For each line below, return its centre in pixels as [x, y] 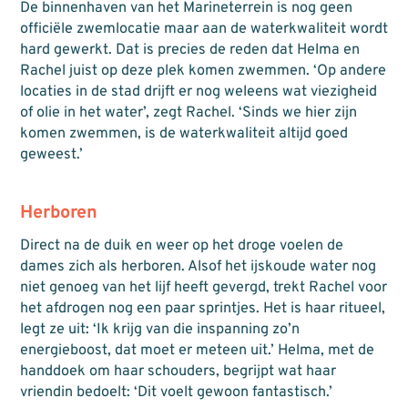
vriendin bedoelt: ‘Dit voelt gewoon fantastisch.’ [176, 393]
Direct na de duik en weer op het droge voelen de [181, 246]
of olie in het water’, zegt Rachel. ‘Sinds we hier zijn [188, 112]
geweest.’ [51, 154]
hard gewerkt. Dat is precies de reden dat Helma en [189, 50]
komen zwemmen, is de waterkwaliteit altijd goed [184, 133]
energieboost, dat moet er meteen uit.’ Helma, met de [197, 351]
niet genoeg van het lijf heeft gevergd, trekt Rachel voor [203, 288]
